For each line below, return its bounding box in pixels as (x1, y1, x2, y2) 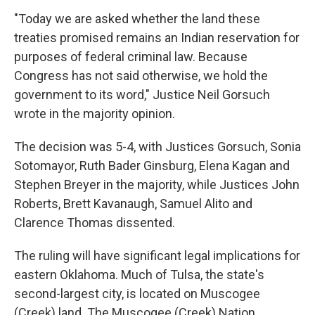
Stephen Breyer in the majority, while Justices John (14, 177, 300, 193)
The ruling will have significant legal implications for (14, 248, 300, 264)
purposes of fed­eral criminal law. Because (14, 49, 247, 65)
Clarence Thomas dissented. (14, 215, 175, 231)
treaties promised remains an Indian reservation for (14, 30, 300, 46)
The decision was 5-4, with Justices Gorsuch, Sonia (14, 139, 301, 155)
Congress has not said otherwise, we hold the (14, 68, 268, 84)
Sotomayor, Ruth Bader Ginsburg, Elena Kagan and (14, 158, 290, 174)
